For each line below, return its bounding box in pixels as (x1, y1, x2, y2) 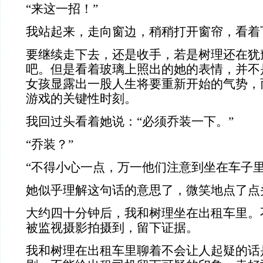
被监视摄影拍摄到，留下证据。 (26, 221, 198, 234)
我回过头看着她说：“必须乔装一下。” (26, 115, 234, 128)
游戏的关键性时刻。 (26, 92, 137, 105)
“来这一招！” (26, 2, 98, 15)
